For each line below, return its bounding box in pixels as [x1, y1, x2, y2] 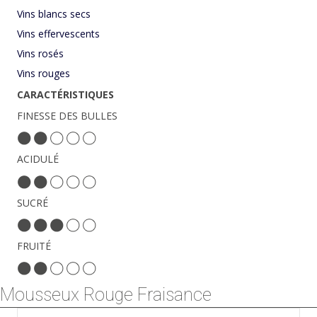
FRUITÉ [17, 238, 51, 253]
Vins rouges [17, 67, 70, 81]
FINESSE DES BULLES [17, 109, 117, 123]
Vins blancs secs [17, 7, 91, 21]
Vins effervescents [17, 27, 100, 41]
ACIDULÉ [17, 152, 59, 166]
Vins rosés [17, 47, 64, 61]
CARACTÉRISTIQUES [17, 88, 114, 102]
